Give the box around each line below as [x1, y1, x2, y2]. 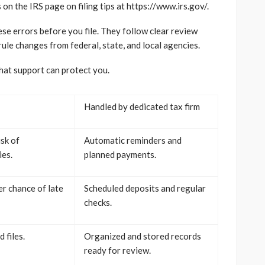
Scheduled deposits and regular [84, 182, 206, 193]
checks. [84, 196, 112, 208]
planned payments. [84, 148, 156, 160]
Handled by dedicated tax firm [84, 101, 200, 112]
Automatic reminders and [84, 134, 182, 146]
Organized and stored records [84, 230, 201, 241]
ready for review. [84, 244, 151, 256]
